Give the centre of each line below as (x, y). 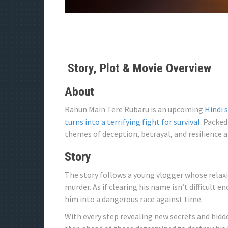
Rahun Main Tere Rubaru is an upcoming (135, 109)
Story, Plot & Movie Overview (138, 68)
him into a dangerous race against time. (134, 199)
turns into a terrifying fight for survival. (133, 122)
